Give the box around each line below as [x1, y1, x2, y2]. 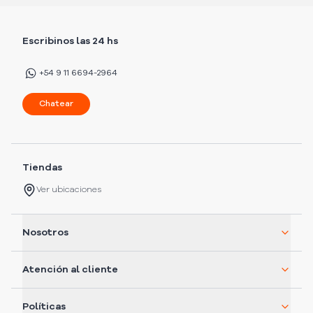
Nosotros [22, 228, 68, 238]
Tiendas [22, 163, 62, 173]
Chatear [39, 100, 73, 109]
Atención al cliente [22, 265, 118, 275]
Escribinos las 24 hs [22, 36, 118, 47]
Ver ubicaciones [36, 186, 101, 195]
